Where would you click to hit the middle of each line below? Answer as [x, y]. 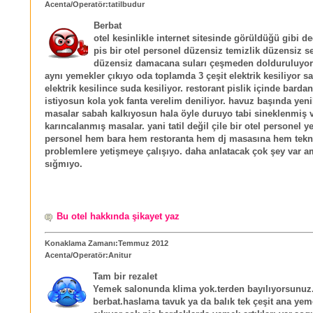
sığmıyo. [64, 165]
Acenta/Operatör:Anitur [88, 255]
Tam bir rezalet [125, 277]
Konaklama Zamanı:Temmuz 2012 [107, 243]
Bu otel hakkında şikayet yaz [118, 216]
